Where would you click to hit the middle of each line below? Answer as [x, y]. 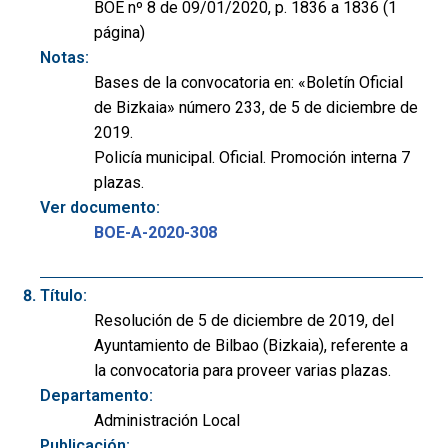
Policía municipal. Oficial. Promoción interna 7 [252, 157]
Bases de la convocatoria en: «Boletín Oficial [248, 82]
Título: [63, 295]
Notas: [64, 57]
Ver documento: [100, 207]
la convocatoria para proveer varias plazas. [242, 370]
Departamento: [96, 395]
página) [119, 32]
